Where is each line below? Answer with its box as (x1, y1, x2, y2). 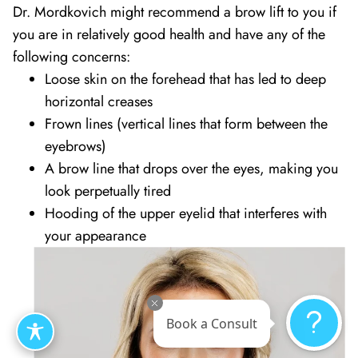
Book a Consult (166, 310, 257, 328)
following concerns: (13, 46, 130, 67)
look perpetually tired (45, 180, 171, 201)
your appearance (45, 225, 146, 246)
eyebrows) (45, 135, 106, 157)
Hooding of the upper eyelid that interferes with (45, 202, 327, 224)
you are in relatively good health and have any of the (13, 23, 325, 45)
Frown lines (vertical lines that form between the (45, 113, 328, 134)
